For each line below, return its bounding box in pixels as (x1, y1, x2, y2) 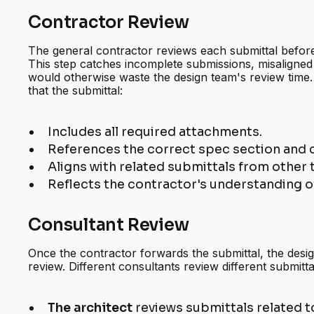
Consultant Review (28, 214, 189, 236)
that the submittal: (28, 83, 123, 98)
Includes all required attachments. (48, 124, 263, 140)
